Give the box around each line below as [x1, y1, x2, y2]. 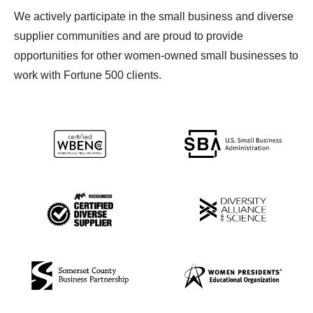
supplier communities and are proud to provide [14, 29, 243, 42]
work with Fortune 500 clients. [14, 68, 161, 81]
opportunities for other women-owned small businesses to [14, 49, 298, 61]
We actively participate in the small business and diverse [14, 10, 293, 22]
